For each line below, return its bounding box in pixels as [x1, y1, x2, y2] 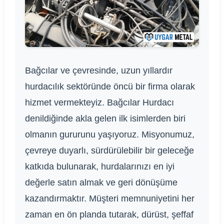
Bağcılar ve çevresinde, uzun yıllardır [25, 65, 172, 75]
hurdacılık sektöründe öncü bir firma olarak [25, 81, 195, 91]
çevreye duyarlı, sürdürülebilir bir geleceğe [25, 145, 194, 155]
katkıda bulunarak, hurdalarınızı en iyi [25, 161, 174, 171]
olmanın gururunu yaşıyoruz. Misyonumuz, [25, 129, 194, 139]
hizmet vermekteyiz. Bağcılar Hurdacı [25, 97, 174, 107]
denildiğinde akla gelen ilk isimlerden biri [25, 113, 185, 123]
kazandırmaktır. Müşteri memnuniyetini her [25, 193, 194, 203]
